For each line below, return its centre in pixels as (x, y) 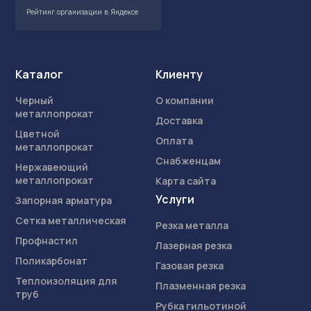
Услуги (175, 200)
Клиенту (179, 75)
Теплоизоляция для (66, 281)
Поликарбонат (51, 261)
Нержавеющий (52, 167)
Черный (34, 101)
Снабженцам (188, 161)
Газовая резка (190, 266)
